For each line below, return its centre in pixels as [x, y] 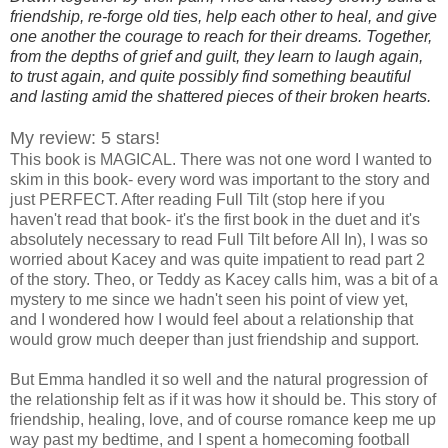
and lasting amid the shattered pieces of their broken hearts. [220, 96]
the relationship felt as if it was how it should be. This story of [223, 399]
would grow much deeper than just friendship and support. [214, 339]
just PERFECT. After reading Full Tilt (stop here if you [197, 199]
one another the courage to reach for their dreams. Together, [221, 36]
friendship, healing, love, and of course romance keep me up [223, 419]
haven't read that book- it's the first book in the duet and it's [215, 219]
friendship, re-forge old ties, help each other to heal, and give [223, 16]
